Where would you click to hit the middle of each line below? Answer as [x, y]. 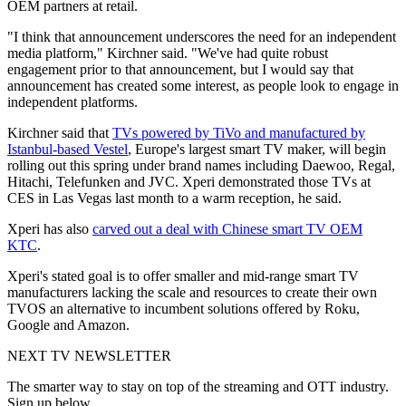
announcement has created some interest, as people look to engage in [203, 86]
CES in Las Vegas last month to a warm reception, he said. [176, 198]
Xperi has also [50, 229]
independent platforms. [74, 102]
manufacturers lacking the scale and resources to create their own [192, 293]
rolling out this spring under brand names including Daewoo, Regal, [201, 166]
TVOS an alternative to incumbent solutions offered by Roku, [184, 309]
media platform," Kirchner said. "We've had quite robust [168, 53]
